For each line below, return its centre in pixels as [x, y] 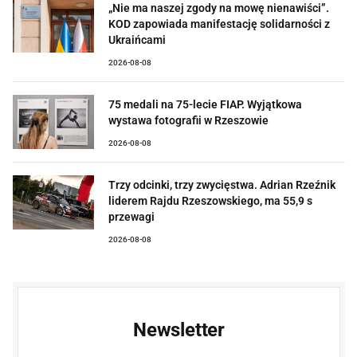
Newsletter [179, 330]
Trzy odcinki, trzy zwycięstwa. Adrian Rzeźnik [222, 184]
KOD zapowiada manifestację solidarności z [219, 24]
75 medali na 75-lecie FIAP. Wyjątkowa [205, 104]
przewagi [131, 216]
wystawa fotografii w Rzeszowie [188, 120]
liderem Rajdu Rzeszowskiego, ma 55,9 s [210, 200]
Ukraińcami [137, 39]
